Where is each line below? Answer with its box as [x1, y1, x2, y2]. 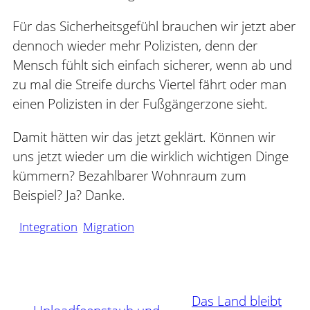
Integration [19, 218, 77, 235]
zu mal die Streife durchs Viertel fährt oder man [12, 75, 286, 93]
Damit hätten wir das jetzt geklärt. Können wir [12, 127, 275, 146]
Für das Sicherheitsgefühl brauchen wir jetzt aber [12, 17, 295, 35]
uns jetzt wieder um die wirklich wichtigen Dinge [12, 147, 289, 165]
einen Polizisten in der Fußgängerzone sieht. [12, 94, 268, 113]
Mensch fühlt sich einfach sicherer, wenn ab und [12, 55, 292, 74]
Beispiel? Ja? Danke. [12, 185, 125, 204]
